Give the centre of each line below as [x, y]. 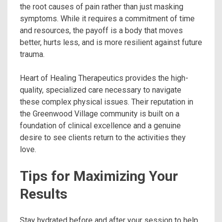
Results [44, 194]
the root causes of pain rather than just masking [102, 7]
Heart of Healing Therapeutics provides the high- [104, 78]
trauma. [32, 55]
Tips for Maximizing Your [99, 176]
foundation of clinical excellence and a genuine [100, 126]
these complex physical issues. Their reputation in [107, 102]
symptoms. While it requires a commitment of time [107, 19]
